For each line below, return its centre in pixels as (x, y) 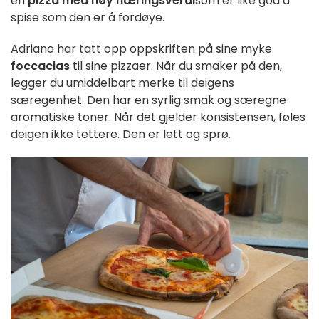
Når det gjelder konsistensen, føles (210, 117)
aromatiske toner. (62, 117)
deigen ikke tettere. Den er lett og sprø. (121, 134)
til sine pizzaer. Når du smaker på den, (176, 66)
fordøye (140, 17)
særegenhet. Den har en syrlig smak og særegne (148, 100)
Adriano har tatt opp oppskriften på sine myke (141, 48)
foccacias (40, 66)
